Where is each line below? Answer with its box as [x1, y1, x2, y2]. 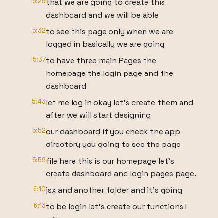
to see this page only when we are [46, 26, 173, 36]
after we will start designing [46, 110, 151, 120]
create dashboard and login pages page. [46, 168, 196, 179]
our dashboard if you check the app [46, 127, 180, 137]
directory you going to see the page [46, 139, 181, 149]
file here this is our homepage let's [46, 156, 174, 166]
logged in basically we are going [46, 39, 164, 49]
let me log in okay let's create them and [46, 97, 193, 108]
